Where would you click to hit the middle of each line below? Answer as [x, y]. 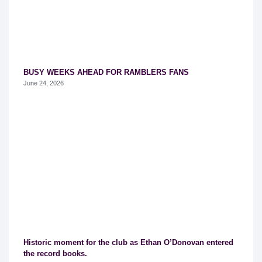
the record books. [55, 254]
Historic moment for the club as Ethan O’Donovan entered [128, 243]
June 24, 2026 [44, 83]
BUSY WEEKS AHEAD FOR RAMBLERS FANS [106, 73]
